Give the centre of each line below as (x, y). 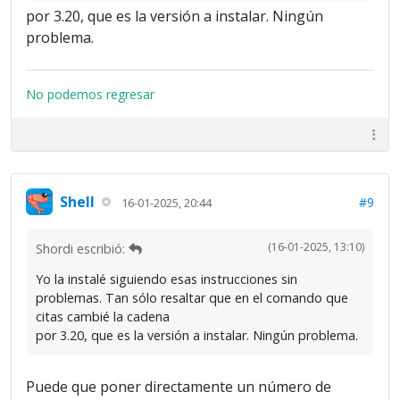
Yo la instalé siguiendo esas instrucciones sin (167, 279)
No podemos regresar (90, 95)
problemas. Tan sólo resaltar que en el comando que (192, 298)
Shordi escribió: (82, 249)
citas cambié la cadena (103, 317)
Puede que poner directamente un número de (179, 387)
